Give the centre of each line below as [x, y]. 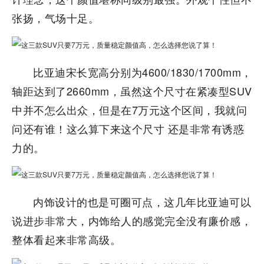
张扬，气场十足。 [55, 18]
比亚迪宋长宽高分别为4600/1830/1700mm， [143, 72]
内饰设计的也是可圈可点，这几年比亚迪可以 [142, 202]
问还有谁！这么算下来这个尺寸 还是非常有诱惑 [128, 128]
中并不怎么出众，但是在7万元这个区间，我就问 [129, 110]
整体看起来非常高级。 [66, 239]
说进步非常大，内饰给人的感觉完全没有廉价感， [132, 220]
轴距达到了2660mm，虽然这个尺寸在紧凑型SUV [132, 91]
